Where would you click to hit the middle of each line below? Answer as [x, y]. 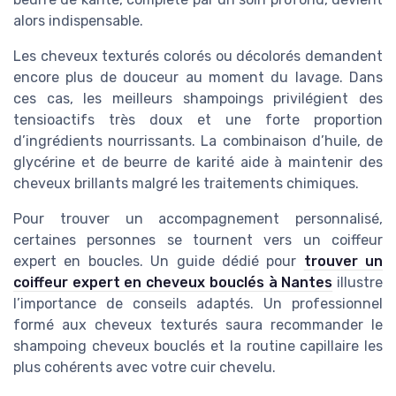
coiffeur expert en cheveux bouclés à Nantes [173, 283]
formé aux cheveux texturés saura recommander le [198, 325]
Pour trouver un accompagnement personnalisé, [198, 219]
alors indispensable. [78, 21]
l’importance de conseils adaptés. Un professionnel [198, 304]
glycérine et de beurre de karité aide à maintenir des [198, 163]
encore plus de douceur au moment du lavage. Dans [198, 78]
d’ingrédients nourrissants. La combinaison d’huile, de [198, 141]
